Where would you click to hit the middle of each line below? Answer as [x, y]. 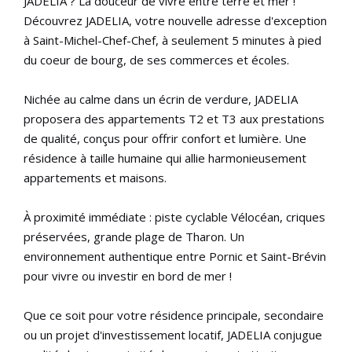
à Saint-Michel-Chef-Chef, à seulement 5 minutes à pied [172, 40]
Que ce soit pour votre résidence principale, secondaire [174, 315]
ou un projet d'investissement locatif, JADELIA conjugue [173, 334]
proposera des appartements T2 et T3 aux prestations [174, 118]
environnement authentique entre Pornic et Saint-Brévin [175, 256]
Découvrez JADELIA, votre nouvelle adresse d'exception [175, 20]
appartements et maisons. [95, 177]
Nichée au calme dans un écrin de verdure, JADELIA [161, 99]
